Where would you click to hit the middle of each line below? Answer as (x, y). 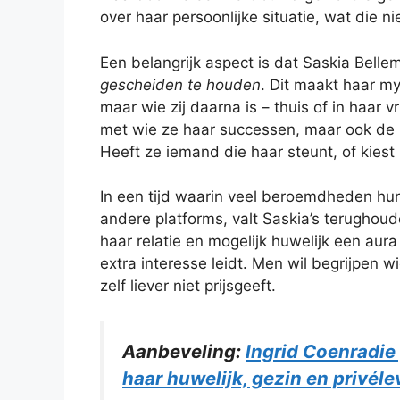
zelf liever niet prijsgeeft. (188, 286)
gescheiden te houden (180, 84)
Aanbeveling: (184, 351)
